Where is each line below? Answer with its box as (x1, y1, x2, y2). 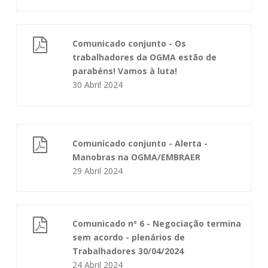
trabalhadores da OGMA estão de (72, 51, 217, 63)
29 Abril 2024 (72, 165, 123, 176)
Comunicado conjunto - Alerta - (72, 138, 208, 149)
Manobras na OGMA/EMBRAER (72, 151, 201, 163)
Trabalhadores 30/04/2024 (72, 245, 184, 257)
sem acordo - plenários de (72, 232, 185, 243)
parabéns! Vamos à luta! (72, 65, 178, 77)
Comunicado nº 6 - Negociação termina (72, 218, 242, 229)
